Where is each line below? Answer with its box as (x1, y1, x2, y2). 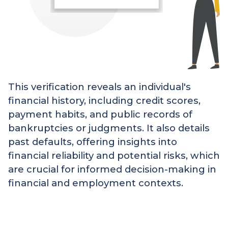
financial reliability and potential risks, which (8, 150, 220, 162)
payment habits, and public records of (8, 108, 192, 121)
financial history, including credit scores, (8, 95, 201, 107)
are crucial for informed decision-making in (8, 163, 216, 176)
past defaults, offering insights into (8, 136, 177, 148)
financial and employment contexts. (8, 177, 183, 189)
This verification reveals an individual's (8, 81, 191, 93)
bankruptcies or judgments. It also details (8, 122, 210, 134)
